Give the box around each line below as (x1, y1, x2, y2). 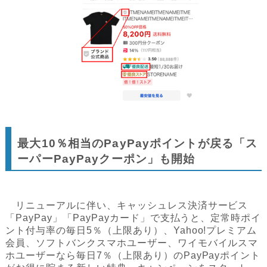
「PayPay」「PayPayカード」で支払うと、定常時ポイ (5, 212, 262, 223)
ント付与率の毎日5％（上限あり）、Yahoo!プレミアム (5, 225, 257, 235)
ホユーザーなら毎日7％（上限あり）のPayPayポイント (5, 250, 261, 260)
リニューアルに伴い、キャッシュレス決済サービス (5, 200, 249, 210)
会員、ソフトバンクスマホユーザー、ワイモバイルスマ (5, 237, 259, 248)
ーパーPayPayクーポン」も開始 (17, 152, 195, 165)
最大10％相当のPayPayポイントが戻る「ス (17, 136, 258, 150)
